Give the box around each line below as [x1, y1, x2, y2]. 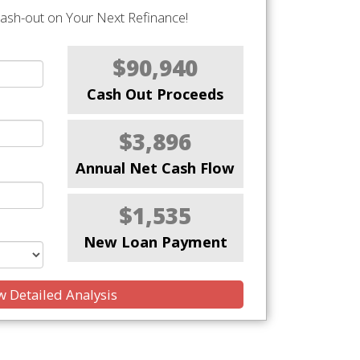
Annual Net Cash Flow [76, 158, 235, 178]
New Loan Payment [83, 232, 227, 252]
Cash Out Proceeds [87, 84, 224, 104]
